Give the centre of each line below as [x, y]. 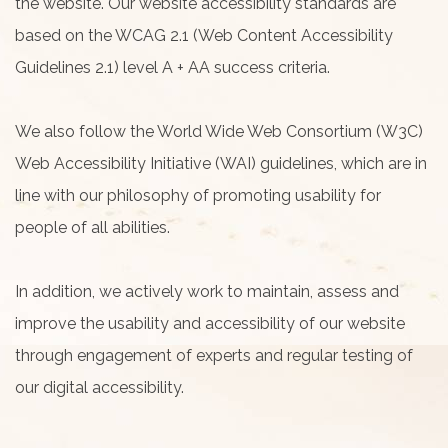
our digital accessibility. [103, 387]
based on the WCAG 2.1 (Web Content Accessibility [204, 35]
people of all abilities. [92, 227]
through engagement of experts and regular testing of [214, 355]
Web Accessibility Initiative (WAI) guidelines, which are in [221, 163]
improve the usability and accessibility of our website [210, 323]
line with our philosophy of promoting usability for [198, 195]
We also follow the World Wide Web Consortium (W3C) [219, 131]
